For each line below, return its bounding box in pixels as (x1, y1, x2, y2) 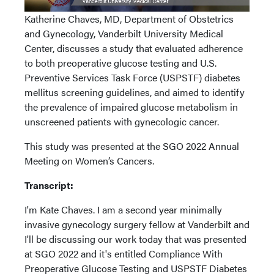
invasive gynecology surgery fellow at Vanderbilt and (24, 217, 250, 231)
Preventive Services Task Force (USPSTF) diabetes (24, 70, 240, 84)
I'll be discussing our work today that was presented (24, 232, 246, 246)
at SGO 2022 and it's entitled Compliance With (24, 246, 223, 261)
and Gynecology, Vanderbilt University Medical (24, 26, 223, 40)
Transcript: (24, 178, 76, 192)
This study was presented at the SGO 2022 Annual (24, 139, 239, 153)
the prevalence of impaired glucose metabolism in (24, 100, 238, 114)
